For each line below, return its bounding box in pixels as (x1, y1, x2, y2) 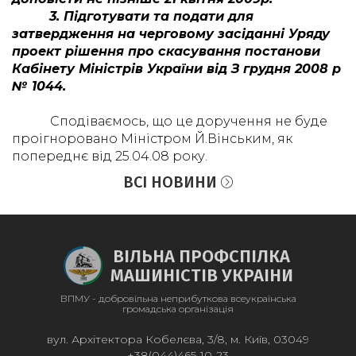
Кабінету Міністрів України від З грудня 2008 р (12, 61, 341, 76)
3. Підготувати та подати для (49, 9, 254, 24)
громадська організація (122, 303, 234, 315)
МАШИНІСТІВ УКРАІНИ (110, 264, 293, 286)
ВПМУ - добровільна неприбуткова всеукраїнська (60, 292, 296, 304)
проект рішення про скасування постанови (12, 44, 320, 59)
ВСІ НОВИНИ (122, 172, 221, 192)
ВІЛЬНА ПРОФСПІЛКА (113, 245, 290, 267)
